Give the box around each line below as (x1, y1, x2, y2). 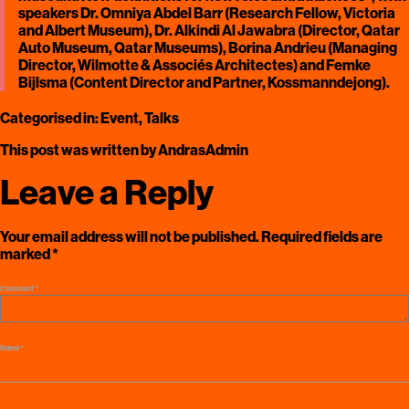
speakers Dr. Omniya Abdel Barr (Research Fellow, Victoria (18, 4, 395, 22)
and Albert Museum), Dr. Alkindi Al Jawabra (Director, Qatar (18, 21, 400, 39)
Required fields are (261, 227, 383, 246)
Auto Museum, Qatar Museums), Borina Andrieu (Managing (18, 38, 397, 57)
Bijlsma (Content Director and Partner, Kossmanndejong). (18, 73, 392, 91)
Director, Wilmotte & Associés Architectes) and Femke (18, 56, 371, 74)
